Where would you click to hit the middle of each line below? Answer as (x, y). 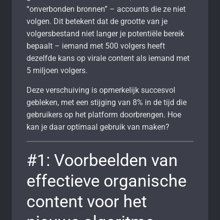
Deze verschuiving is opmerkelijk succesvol (101, 90)
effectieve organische (107, 180)
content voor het (87, 201)
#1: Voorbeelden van (102, 160)
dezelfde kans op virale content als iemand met (108, 58)
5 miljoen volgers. (57, 70)
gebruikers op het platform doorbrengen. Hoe (104, 114)
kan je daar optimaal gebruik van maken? (98, 127)
